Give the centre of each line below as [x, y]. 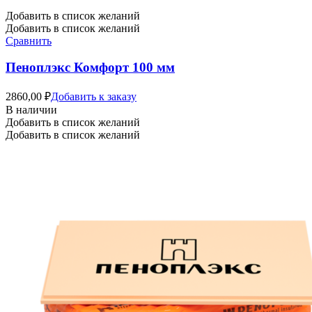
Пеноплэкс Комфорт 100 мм [90, 68]
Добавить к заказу [94, 97]
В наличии [31, 110]
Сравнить [29, 40]
